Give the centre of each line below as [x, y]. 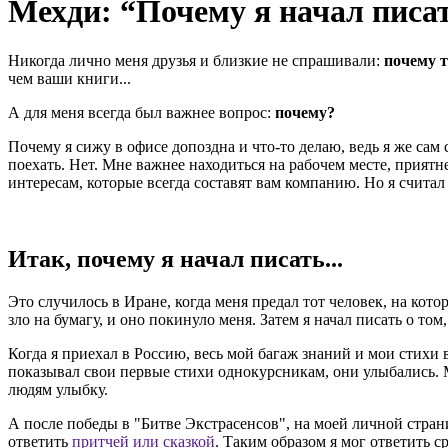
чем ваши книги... [69, 78]
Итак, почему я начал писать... [175, 258]
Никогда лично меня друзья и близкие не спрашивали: [196, 60]
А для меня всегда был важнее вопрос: [141, 112]
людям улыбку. [58, 389]
